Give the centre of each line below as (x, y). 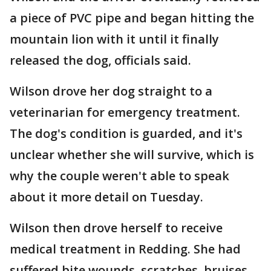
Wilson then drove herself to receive (116, 228)
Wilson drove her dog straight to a (111, 91)
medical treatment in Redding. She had (125, 249)
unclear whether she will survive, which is (132, 155)
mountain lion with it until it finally (114, 39)
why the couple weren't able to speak (119, 176)
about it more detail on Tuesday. (108, 197)
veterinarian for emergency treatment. (125, 112)
